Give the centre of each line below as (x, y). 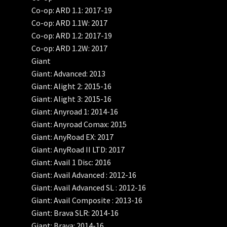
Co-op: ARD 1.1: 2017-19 (72, 10)
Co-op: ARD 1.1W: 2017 (70, 23)
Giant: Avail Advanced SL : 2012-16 (89, 188)
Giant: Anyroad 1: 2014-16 (75, 112)
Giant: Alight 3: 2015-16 (72, 99)
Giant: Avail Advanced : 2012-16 (84, 175)
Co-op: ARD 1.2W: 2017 (70, 48)
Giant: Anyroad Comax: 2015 (79, 124)
